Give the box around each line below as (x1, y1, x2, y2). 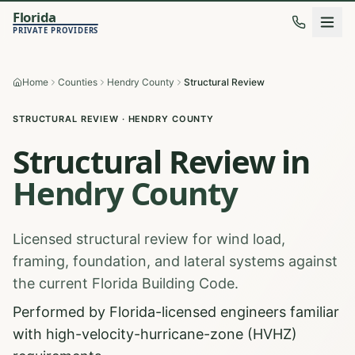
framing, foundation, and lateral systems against (13, 253, 338, 269)
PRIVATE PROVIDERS (13, 25, 99, 36)
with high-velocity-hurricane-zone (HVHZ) (13, 326, 297, 342)
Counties (58, 76, 97, 88)
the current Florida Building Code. (13, 275, 239, 292)
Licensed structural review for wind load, (13, 231, 285, 247)
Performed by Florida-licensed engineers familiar (13, 303, 339, 320)
